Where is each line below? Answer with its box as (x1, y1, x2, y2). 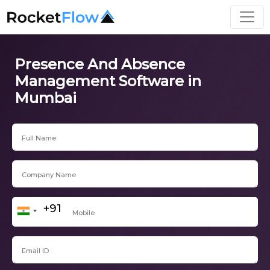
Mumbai (14, 89, 77, 107)
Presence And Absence (14, 55, 185, 73)
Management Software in (14, 72, 201, 90)
